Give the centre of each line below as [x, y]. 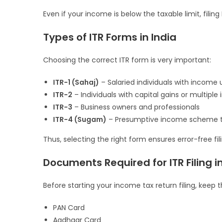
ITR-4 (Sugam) [80, 120]
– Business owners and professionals [136, 107]
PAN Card [69, 208]
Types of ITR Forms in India [110, 37]
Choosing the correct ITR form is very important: [127, 60]
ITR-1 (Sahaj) [76, 83]
